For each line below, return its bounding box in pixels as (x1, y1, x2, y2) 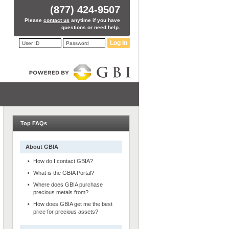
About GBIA (26, 144, 58, 150)
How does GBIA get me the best (33, 201, 112, 207)
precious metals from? (33, 189, 88, 195)
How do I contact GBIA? (33, 158, 93, 164)
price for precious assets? (33, 209, 98, 215)
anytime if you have (70, 17, 120, 23)
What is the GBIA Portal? (33, 170, 94, 176)
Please (25, 17, 43, 23)
